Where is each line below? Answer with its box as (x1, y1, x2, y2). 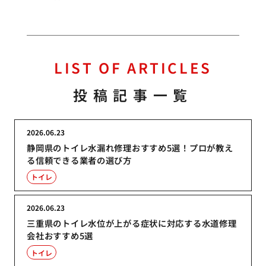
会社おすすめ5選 (27, 229, 93, 242)
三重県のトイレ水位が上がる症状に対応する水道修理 (27, 217, 237, 230)
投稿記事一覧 (73, 84, 193, 105)
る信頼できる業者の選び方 (27, 153, 132, 166)
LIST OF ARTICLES (54, 57, 212, 78)
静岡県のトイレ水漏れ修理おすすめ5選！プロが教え (27, 141, 233, 154)
